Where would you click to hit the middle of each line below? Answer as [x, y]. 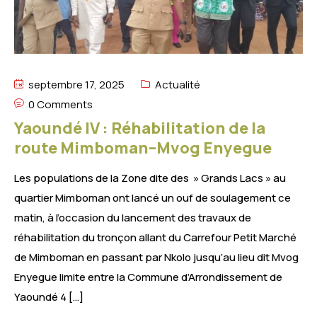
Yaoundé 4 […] [49, 297]
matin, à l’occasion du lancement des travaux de [133, 218]
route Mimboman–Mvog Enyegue [143, 148]
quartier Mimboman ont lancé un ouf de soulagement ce [152, 198]
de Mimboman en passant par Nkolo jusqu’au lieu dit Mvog [156, 257]
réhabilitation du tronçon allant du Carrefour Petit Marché [155, 237]
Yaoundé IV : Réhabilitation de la [140, 128]
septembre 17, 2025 [75, 85]
